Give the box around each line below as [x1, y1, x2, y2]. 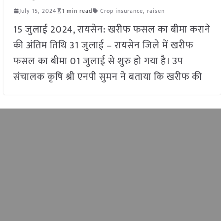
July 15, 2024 [19, 5, 56, 16]
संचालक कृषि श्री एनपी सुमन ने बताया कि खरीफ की [13, 68, 202, 85]
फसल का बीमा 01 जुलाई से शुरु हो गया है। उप [13, 52, 183, 70]
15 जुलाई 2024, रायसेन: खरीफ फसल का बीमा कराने [13, 21, 211, 38]
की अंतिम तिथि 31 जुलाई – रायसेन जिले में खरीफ [13, 37, 193, 54]
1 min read [62, 5, 92, 16]
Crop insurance [100, 5, 143, 16]
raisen [147, 5, 165, 16]
